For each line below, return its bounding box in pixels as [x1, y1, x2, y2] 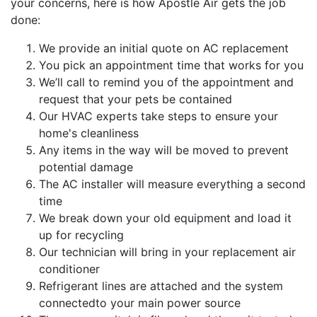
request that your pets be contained [39, 91, 232, 106]
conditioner [39, 261, 100, 276]
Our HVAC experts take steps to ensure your [39, 108, 278, 123]
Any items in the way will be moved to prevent [39, 142, 289, 157]
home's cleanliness [39, 125, 139, 140]
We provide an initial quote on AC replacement [39, 40, 289, 55]
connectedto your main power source [39, 295, 241, 310]
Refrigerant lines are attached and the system [39, 278, 283, 293]
